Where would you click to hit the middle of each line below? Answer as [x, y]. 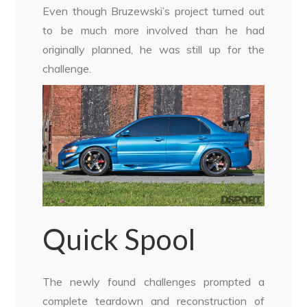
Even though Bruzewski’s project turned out [153, 11]
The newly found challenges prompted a [153, 282]
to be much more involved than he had [153, 30]
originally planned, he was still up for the [153, 50]
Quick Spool [119, 240]
